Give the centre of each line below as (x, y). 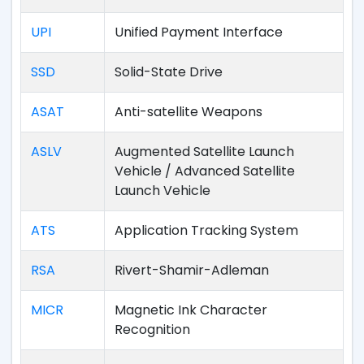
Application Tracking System (206, 230)
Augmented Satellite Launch (204, 152)
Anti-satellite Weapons (188, 112)
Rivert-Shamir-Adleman (192, 270)
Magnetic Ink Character (191, 310)
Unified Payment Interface (199, 32)
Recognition (152, 329)
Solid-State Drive (169, 72)
